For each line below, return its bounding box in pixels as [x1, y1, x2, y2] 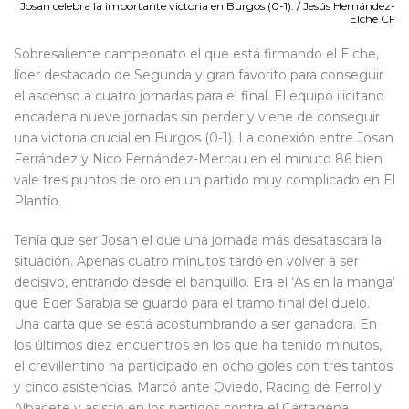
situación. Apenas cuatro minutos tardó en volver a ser [14, 252, 359, 269]
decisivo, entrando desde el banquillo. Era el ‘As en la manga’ [14, 273, 395, 290]
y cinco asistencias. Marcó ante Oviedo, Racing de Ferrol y [14, 378, 382, 395]
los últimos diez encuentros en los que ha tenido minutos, [14, 336, 382, 353]
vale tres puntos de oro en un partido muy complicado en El [14, 171, 395, 188]
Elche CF [350, 11, 395, 26]
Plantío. [14, 192, 61, 209]
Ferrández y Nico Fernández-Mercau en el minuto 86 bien [14, 150, 383, 167]
